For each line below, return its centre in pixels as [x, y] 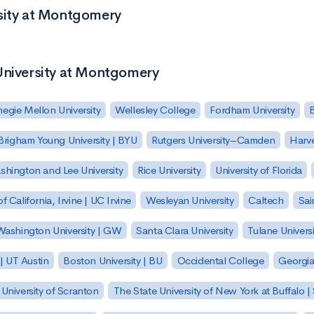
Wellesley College [155, 110]
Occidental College [220, 260]
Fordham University [252, 110]
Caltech [266, 200]
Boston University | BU [113, 260]
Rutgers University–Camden [213, 140]
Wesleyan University [190, 200]
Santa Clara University [185, 230]
